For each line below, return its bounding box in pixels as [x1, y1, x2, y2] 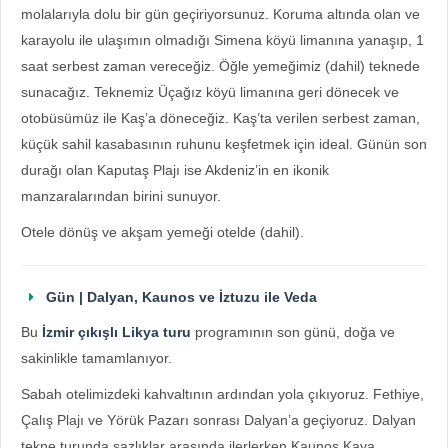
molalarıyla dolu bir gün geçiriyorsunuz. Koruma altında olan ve [21, 6, 420, 22]
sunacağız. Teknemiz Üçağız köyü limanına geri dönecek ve [21, 84, 399, 100]
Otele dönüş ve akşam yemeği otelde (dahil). [21, 224, 304, 240]
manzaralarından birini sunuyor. [21, 188, 221, 204]
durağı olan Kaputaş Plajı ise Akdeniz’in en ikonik [21, 162, 329, 178]
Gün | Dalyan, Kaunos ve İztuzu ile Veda [42, 289, 317, 305]
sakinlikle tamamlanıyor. [21, 350, 172, 366]
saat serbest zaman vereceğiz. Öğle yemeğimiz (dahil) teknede [21, 58, 420, 74]
